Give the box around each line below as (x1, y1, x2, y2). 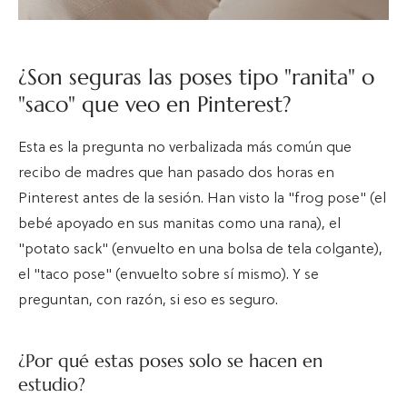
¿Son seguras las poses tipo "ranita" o (18, 63, 374, 91)
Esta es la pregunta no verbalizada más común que (18, 140, 352, 157)
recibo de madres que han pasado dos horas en (18, 165, 334, 183)
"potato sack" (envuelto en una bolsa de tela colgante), (18, 242, 382, 259)
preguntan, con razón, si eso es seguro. (18, 293, 278, 310)
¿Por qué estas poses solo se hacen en (18, 350, 323, 373)
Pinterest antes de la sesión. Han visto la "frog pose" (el (18, 191, 386, 208)
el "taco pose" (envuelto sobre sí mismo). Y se (18, 267, 319, 284)
